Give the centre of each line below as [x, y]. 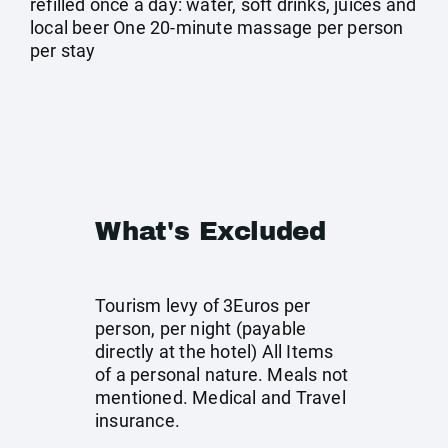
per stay [63, 50]
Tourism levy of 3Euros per [203, 305]
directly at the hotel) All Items [214, 351]
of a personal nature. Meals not [222, 374]
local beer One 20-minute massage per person [217, 27]
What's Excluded [210, 231]
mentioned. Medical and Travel [220, 397]
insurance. [137, 420]
